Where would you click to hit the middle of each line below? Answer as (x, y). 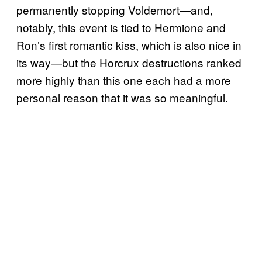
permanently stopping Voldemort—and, (115, 10)
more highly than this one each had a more (124, 80)
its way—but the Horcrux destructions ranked (129, 63)
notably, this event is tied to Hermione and (121, 27)
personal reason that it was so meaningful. (122, 98)
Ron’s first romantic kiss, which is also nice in (129, 45)
